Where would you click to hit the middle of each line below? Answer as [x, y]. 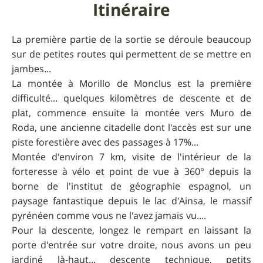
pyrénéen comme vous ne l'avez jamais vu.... [109, 215]
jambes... [31, 68]
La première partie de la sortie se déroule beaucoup [131, 39]
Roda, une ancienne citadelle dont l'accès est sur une [131, 127]
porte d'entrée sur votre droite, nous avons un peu [131, 245]
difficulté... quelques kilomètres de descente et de [131, 98]
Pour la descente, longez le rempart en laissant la [131, 230]
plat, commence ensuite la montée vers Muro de [131, 112]
